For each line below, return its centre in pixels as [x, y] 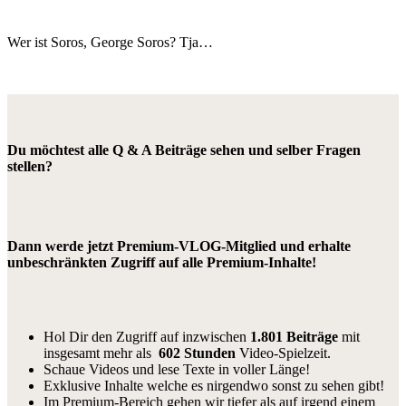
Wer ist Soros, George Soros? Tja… [110, 42]
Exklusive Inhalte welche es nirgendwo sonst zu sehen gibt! [214, 385]
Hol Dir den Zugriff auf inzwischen [147, 336]
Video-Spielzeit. [283, 353]
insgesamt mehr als [101, 353]
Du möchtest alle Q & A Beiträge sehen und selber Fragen [184, 150]
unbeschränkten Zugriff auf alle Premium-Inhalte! [162, 262]
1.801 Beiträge [294, 336]
